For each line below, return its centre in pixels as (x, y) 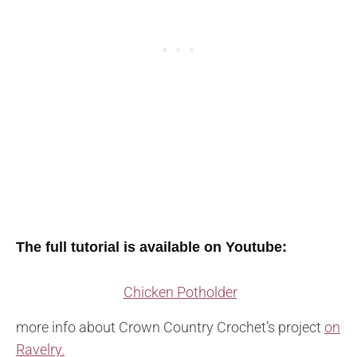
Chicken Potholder (180, 292)
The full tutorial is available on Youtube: (151, 247)
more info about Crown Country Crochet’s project (170, 328)
